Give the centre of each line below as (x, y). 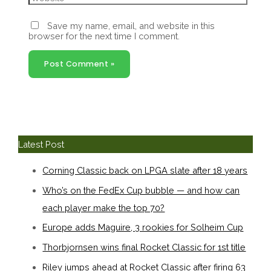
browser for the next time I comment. (104, 36)
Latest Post (41, 144)
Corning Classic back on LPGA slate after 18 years (145, 171)
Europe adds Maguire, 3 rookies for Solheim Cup (143, 227)
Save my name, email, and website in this (131, 26)
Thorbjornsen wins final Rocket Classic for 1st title (144, 247)
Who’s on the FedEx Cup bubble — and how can (141, 190)
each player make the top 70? (104, 207)
